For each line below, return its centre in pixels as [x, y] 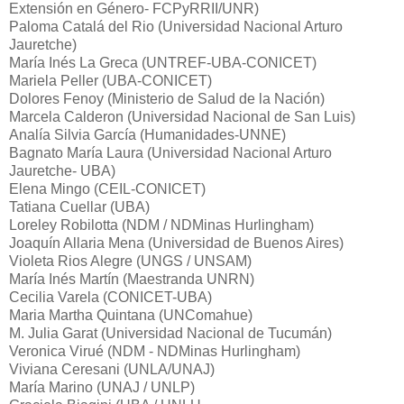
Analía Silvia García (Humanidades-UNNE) [147, 134]
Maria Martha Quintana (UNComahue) [131, 315]
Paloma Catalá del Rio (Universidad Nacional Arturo [176, 26]
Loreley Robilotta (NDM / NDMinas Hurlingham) [161, 225]
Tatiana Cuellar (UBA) [79, 207]
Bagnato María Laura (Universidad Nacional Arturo [170, 152]
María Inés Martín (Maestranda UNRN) [132, 279]
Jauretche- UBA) [62, 170]
